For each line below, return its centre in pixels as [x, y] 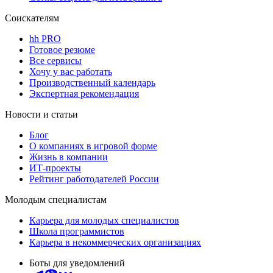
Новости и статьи [41, 114]
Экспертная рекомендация [84, 93]
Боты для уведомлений [77, 263]
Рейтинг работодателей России [94, 179]
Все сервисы [55, 60]
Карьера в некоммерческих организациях [115, 242]
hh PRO [45, 38]
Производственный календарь [92, 82]
